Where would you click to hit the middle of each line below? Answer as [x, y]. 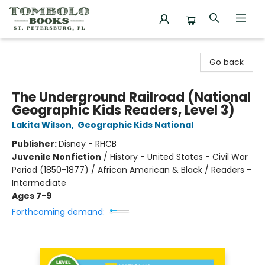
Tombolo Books [41, 49]
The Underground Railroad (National [131, 97]
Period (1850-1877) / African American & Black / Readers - [132, 170]
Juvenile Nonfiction [56, 157]
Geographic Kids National [135, 125]
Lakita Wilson [42, 125]
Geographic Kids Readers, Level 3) [123, 110]
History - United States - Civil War [179, 157]
